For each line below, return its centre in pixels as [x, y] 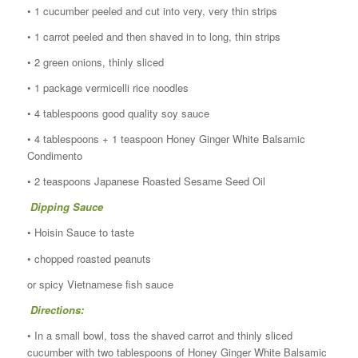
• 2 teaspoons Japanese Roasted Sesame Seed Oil [146, 181]
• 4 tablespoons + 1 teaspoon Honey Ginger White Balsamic [166, 139]
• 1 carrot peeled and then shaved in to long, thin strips [153, 37]
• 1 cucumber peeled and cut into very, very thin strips [152, 11]
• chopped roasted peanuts [89, 258]
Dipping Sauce [65, 207]
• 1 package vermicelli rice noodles [107, 88]
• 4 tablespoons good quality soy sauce [118, 113]
